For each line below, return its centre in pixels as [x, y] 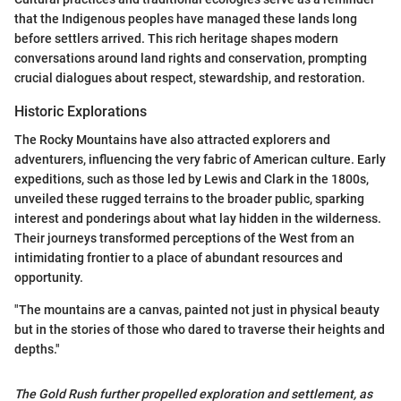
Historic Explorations [81, 111]
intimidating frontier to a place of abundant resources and [179, 258]
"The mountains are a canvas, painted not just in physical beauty [197, 310]
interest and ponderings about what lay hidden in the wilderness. [198, 218]
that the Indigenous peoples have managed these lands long [186, 18]
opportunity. [49, 277]
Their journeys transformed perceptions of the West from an [184, 238]
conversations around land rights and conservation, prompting [191, 58]
